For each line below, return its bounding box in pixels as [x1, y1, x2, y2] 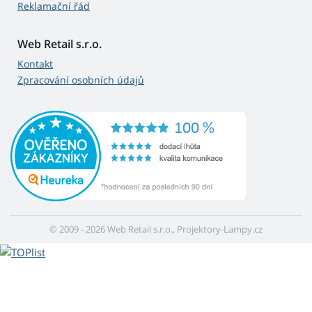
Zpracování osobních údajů [17, 73, 144, 87]
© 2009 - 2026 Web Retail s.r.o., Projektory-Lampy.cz [49, 223, 263, 236]
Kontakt [17, 57, 53, 71]
